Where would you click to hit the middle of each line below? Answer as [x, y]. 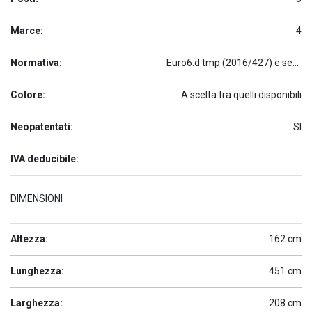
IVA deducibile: [45, 159]
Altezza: [29, 239]
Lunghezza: [37, 271]
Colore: [28, 95]
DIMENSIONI [37, 198]
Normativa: [36, 63]
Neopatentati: [42, 127]
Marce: [27, 31]
